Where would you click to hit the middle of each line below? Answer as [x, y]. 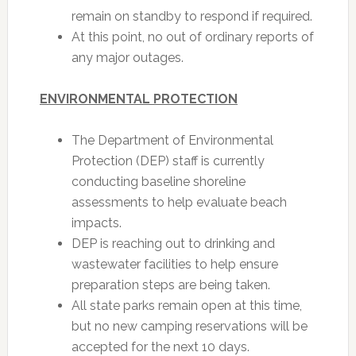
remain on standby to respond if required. [192, 16]
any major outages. [127, 58]
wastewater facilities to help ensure [174, 264]
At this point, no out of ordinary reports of [192, 37]
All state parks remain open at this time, [186, 306]
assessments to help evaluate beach [179, 202]
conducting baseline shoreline [158, 182]
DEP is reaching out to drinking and [173, 244]
